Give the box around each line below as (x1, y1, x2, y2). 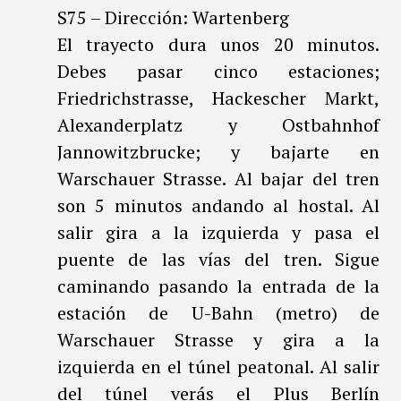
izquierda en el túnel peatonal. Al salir (57, 354, 380, 379)
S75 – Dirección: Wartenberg (57, 4, 289, 30)
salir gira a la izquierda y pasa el (57, 219, 380, 244)
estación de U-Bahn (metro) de (57, 300, 380, 325)
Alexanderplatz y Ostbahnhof (57, 112, 380, 137)
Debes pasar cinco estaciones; (57, 58, 380, 83)
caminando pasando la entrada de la (57, 273, 380, 298)
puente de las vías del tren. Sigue (57, 246, 380, 271)
